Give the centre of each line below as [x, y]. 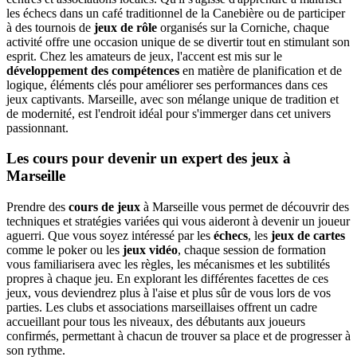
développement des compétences [93, 70]
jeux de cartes [308, 235]
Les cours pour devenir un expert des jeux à [149, 159]
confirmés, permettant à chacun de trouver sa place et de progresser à [178, 336]
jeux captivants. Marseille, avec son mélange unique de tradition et [173, 99]
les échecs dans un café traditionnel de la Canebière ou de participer [176, 13]
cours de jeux [104, 207]
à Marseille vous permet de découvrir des [245, 207]
